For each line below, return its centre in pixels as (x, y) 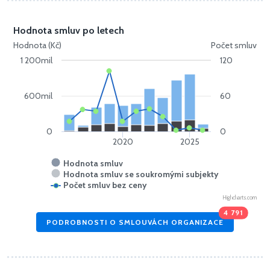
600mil (39, 96)
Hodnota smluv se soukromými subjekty (141, 174)
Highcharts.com (240, 198)
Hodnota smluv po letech (69, 31)
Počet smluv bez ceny (105, 185)
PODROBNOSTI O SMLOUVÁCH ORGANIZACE (135, 222)
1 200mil (37, 61)
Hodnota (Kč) (37, 46)
